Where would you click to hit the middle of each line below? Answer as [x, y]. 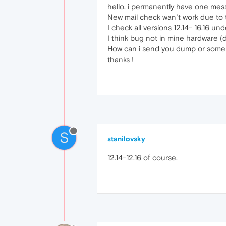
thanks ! [121, 59]
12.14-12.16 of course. [143, 158]
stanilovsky [126, 139]
